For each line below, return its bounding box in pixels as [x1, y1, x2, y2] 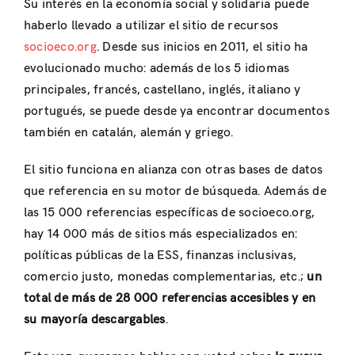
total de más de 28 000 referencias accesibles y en [24, 290, 315, 306]
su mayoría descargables [24, 311, 166, 327]
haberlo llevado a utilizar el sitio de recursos [24, 17, 279, 33]
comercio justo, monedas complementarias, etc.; [24, 269, 307, 284]
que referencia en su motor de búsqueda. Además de [24, 183, 326, 199]
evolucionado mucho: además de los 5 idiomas [24, 60, 290, 76]
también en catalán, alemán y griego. [24, 124, 234, 140]
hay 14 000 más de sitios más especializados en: [24, 226, 298, 242]
